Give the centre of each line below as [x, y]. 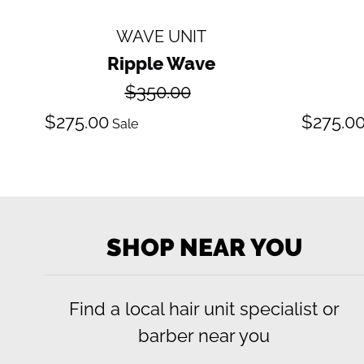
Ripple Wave [161, 63]
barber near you [204, 335]
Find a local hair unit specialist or [204, 308]
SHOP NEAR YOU [204, 247]
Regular [184, 84]
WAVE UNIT [161, 36]
